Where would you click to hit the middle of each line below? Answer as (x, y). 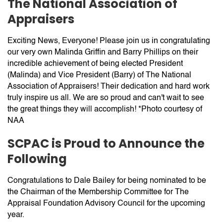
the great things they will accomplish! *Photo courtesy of (105, 109)
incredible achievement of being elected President (95, 63)
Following (37, 159)
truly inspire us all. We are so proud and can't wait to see (106, 97)
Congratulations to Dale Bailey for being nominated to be (107, 180)
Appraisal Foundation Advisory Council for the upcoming (106, 203)
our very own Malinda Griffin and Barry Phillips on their (103, 52)
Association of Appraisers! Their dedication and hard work (109, 86)
